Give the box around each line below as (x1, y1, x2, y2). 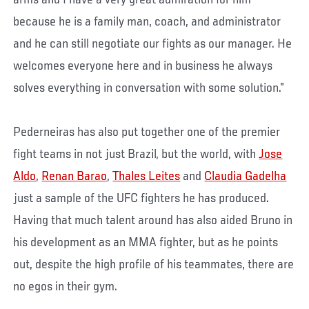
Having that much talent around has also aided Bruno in (13, 214, 293, 228)
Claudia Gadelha (204, 170, 287, 184)
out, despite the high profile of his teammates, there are (13, 258, 295, 272)
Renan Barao (41, 170, 108, 184)
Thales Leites (112, 170, 181, 184)
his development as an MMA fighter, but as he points (13, 236, 279, 250)
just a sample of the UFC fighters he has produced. (13, 192, 270, 206)
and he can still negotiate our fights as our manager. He (13, 37, 292, 52)
